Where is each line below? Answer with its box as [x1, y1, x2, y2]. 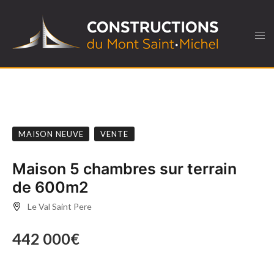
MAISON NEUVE [18, 129, 84, 139]
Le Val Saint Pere [28, 201, 92, 212]
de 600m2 [12, 178, 89, 196]
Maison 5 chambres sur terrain [12, 160, 237, 178]
